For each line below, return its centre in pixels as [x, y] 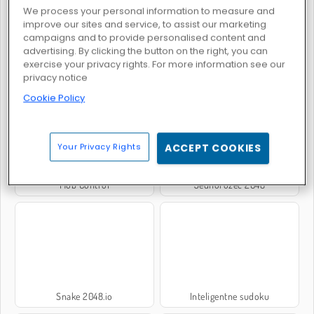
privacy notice [56, 78]
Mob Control [84, 184]
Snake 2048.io [84, 296]
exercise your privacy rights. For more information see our [155, 64]
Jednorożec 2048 [230, 184]
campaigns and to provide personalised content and [145, 38]
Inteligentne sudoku [230, 296]
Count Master [84, 73]
